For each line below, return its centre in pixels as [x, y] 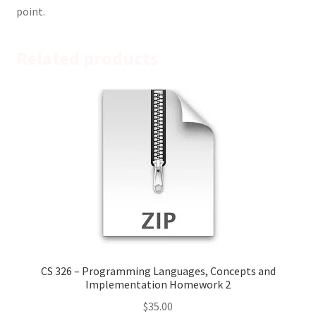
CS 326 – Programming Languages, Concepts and [158, 271]
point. [30, 11]
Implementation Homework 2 [158, 285]
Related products [87, 58]
